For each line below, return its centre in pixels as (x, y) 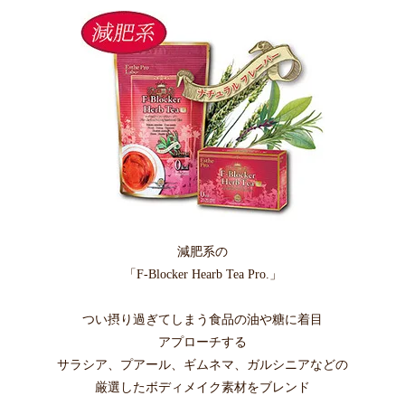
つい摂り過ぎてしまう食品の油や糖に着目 (202, 320)
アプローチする (202, 342)
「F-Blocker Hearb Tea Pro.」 (202, 274)
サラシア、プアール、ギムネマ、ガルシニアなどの (202, 365)
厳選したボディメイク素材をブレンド (202, 387)
